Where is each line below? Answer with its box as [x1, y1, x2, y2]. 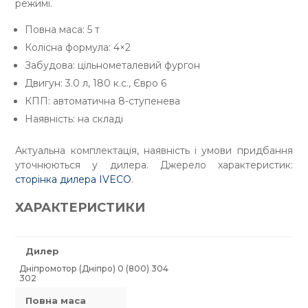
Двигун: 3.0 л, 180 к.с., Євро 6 [25, 77, 167, 90]
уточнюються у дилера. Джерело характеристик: [15, 159, 293, 172]
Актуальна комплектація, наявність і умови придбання [15, 144, 293, 157]
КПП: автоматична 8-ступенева [25, 95, 181, 108]
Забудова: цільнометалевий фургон [25, 59, 201, 72]
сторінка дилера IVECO [15, 173, 132, 186]
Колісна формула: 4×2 [25, 41, 131, 54]
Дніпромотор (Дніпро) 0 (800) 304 [19, 263, 169, 274]
